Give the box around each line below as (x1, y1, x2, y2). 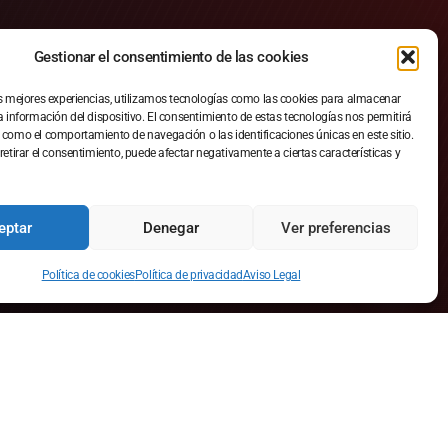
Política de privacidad (134, 268, 243, 282)
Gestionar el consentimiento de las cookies (33, 48, 309, 66)
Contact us (257, 250, 340, 271)
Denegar (142, 218, 199, 237)
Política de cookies (41, 268, 135, 282)
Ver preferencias (280, 218, 391, 237)
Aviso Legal (242, 268, 301, 282)
